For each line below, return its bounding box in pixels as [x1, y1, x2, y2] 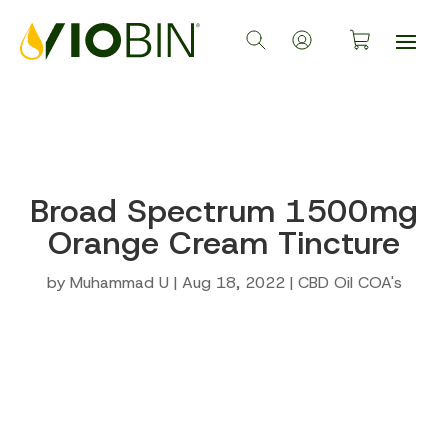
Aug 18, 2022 [181, 272, 285, 293]
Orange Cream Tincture [48, 222, 400, 264]
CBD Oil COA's [297, 272, 402, 293]
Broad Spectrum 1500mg [30, 190, 418, 232]
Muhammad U [69, 272, 169, 293]
